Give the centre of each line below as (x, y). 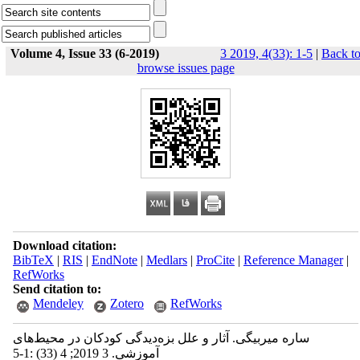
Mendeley (58, 303)
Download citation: (64, 245)
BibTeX (33, 260)
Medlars (166, 260)
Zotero (127, 303)
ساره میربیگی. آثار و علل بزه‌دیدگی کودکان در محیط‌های (161, 338)
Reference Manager (293, 260)
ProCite (215, 260)
